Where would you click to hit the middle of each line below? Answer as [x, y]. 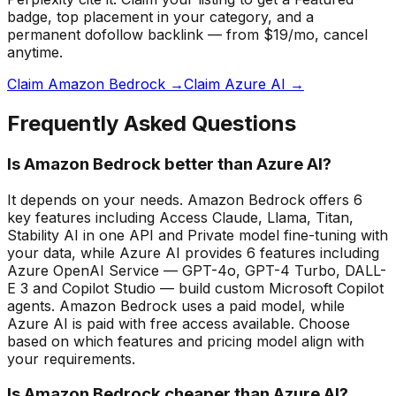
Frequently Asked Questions [152, 123]
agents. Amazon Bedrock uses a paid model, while [176, 305]
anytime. [35, 53]
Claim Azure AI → [244, 84]
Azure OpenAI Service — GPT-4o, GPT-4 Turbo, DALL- [197, 270]
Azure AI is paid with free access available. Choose [179, 323]
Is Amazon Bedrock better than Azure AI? [169, 164]
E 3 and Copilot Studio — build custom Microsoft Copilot [195, 288]
